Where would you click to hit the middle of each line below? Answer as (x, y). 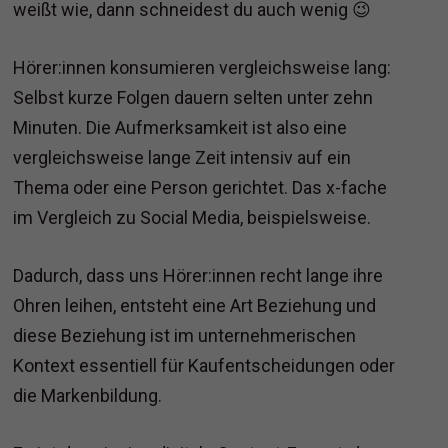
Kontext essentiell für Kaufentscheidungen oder (204, 366)
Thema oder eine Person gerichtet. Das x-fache (200, 188)
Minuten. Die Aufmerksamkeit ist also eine (180, 128)
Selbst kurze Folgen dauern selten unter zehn (193, 98)
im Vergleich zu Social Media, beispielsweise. (192, 218)
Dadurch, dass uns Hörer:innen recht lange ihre (198, 276)
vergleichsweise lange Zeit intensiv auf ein (182, 158)
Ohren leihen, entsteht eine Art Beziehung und (195, 306)
